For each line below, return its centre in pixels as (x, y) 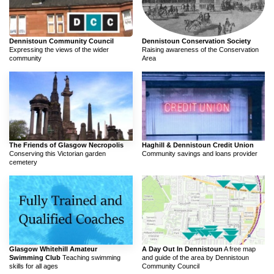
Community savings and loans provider (199, 154)
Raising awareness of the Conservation (200, 50)
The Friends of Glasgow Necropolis (66, 145)
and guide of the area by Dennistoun (195, 258)
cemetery (23, 162)
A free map (239, 249)
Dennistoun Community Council (61, 41)
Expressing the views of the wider (59, 50)
